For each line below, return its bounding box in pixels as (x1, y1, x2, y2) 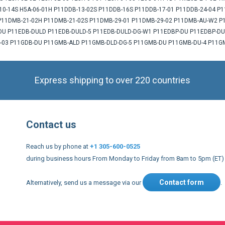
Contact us (26, 119, 76, 131)
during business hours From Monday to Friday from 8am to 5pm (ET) (26, 155, 224, 162)
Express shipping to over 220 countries (35, 75, 190, 85)
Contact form (159, 178, 204, 186)
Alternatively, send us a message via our (26, 179, 143, 186)
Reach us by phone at (26, 143, 90, 150)
